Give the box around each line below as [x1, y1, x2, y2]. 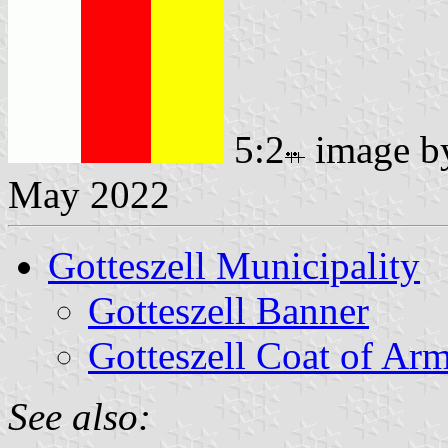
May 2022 [8, 172, 170, 216]
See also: [8, 394, 151, 438]
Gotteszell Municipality [48, 243, 420, 287]
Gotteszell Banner [88, 288, 369, 332]
